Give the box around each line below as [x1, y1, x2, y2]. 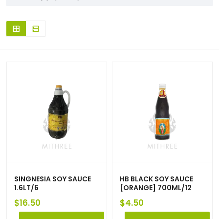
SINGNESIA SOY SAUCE [14, 174, 91, 184]
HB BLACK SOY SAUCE [120, 174, 193, 184]
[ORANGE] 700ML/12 [120, 182, 192, 193]
